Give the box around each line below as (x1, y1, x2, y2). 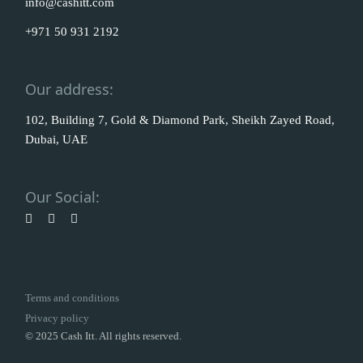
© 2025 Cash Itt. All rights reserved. (25, 330, 182, 342)
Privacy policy (25, 312, 90, 324)
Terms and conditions (25, 292, 120, 304)
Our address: (25, 79, 114, 99)
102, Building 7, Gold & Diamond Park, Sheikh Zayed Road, (25, 113, 335, 126)
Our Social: (25, 187, 100, 207)
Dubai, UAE (25, 133, 88, 146)
